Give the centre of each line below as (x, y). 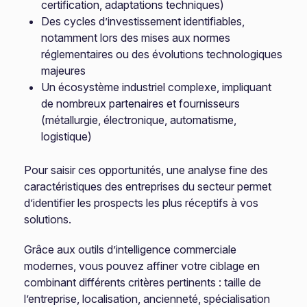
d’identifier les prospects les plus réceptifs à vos (142, 203)
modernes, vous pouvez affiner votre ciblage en (142, 266)
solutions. (48, 219)
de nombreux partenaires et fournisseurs (141, 103)
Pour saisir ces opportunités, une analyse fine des (146, 170)
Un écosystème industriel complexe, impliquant (157, 87)
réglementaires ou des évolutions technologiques (162, 54)
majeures (64, 71)
